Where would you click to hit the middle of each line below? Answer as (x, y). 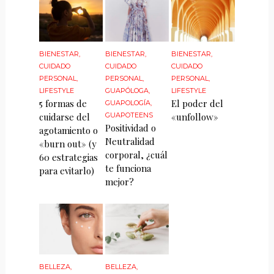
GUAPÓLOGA (127, 91)
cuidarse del (64, 117)
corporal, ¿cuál (137, 155)
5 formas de (63, 104)
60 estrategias (68, 157)
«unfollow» (195, 117)
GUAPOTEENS (129, 115)
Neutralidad (130, 142)
